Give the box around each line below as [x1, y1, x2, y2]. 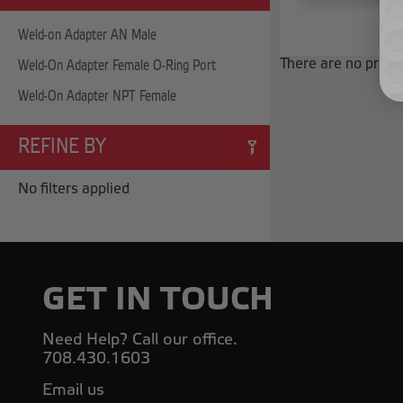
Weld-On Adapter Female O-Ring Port [18, 58, 216, 73]
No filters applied [18, 180, 130, 197]
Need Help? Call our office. [42, 329, 237, 349]
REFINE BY [18, 137, 106, 157]
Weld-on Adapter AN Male [18, 28, 157, 42]
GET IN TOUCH [42, 280, 273, 318]
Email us [42, 380, 104, 399]
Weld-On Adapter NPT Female [18, 89, 176, 103]
